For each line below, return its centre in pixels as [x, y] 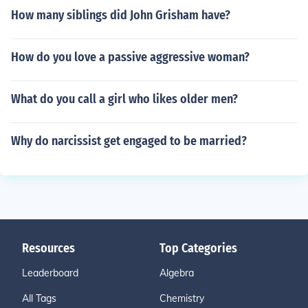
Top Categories [198, 248]
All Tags [39, 298]
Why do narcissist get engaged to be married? [129, 141]
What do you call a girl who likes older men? [124, 99]
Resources [48, 248]
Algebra [177, 273]
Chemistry [182, 298]
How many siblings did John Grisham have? [121, 15]
